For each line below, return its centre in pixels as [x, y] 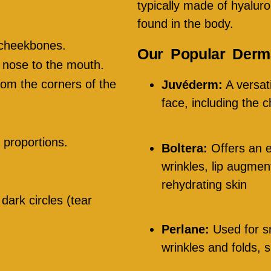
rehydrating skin [204, 184]
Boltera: [184, 148]
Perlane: [185, 229]
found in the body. [185, 24]
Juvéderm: [192, 85]
